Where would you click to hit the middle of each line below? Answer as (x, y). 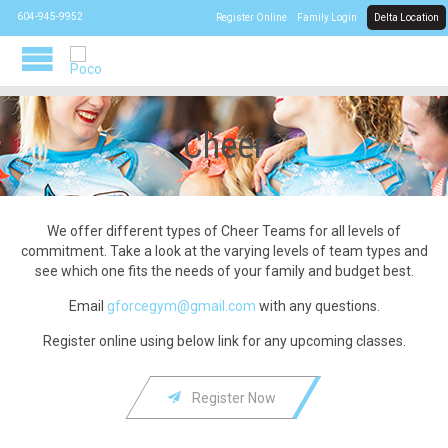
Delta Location (406, 17)
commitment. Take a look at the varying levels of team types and (224, 251)
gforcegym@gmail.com (181, 306)
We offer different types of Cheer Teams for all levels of (224, 231)
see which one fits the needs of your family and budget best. (224, 271)
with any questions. (317, 306)
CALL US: (107, 14)
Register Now (234, 397)
